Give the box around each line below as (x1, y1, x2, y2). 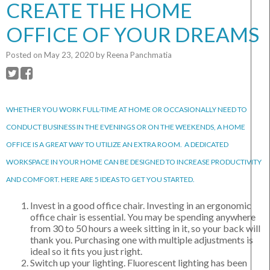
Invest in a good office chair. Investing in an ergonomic (30, 199, 251, 212)
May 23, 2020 (44, 50, 94, 60)
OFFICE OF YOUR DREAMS (6, 22, 259, 47)
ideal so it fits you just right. (30, 245, 142, 257)
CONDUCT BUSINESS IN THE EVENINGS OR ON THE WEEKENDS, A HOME (6, 122, 245, 132)
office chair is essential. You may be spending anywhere (30, 211, 256, 223)
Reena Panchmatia (107, 50, 172, 60)
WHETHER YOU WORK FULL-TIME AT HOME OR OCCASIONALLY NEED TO (6, 105, 247, 115)
